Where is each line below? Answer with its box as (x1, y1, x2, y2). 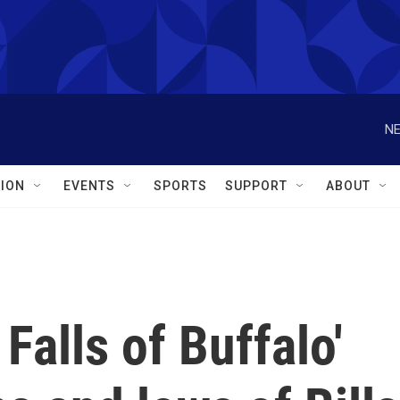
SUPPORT (225, 179, 287, 193)
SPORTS (154, 179, 207, 193)
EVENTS (63, 179, 115, 193)
